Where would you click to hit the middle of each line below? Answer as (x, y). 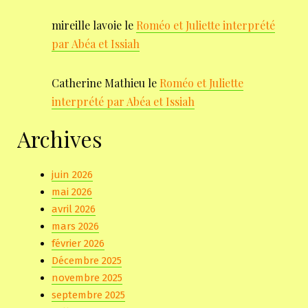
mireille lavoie (87, 25)
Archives (60, 139)
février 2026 (78, 243)
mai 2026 (72, 191)
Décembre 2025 (87, 260)
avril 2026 (74, 209)
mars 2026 (75, 226)
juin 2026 (72, 174)
